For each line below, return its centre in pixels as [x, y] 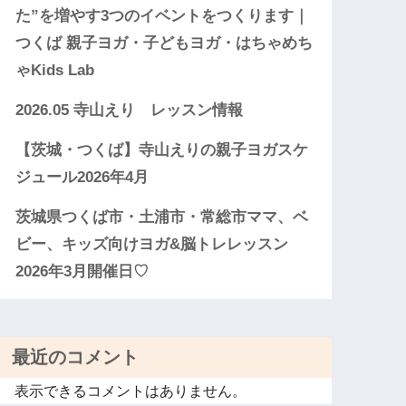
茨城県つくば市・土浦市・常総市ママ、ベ [162, 217]
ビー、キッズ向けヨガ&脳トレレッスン [152, 244]
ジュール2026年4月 [82, 177]
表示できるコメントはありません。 [131, 391]
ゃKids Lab [55, 70]
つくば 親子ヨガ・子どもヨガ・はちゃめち [164, 43]
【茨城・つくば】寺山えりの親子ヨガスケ [162, 150]
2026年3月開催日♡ [82, 271]
